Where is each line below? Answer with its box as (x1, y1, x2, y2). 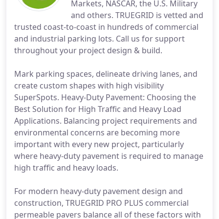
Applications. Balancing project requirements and (14, 115, 197, 126)
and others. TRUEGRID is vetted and (71, 10, 203, 21)
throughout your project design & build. (14, 45, 162, 56)
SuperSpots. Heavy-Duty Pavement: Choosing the (14, 92, 196, 103)
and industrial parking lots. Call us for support (14, 33, 185, 44)
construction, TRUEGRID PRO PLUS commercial (14, 197, 189, 208)
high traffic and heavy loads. (14, 162, 118, 173)
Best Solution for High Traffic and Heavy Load (14, 104, 181, 114)
